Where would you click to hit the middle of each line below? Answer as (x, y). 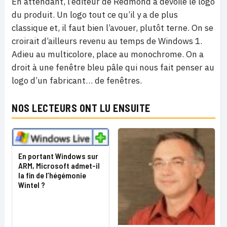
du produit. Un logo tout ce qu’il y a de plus (95, 15)
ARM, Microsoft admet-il (59, 166)
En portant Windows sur (58, 156)
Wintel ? (32, 185)
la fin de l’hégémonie (52, 175)
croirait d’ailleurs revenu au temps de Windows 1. (107, 41)
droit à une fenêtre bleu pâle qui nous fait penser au (113, 67)
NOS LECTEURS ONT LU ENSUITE (81, 108)
